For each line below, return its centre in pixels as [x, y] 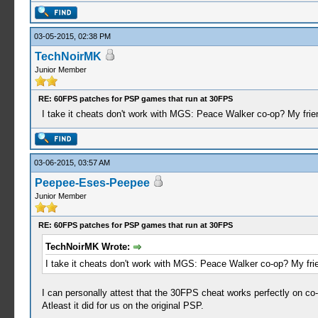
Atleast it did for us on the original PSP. [122, 305]
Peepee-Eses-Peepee [92, 183]
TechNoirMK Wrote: [89, 247]
